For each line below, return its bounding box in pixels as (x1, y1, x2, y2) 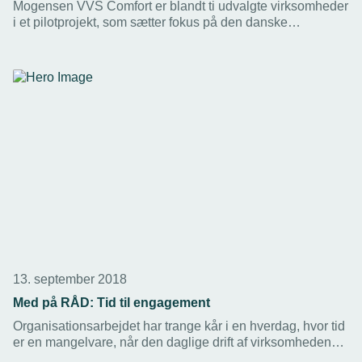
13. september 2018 (13, 272, 127, 287)
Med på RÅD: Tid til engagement (13, 296, 210, 310)
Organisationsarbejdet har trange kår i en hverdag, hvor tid (13, 319, 345, 334)
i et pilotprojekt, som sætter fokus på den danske (13, 15, 288, 30)
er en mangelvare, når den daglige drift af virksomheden (13, 335, 331, 350)
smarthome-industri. (13, 32, 126, 46)
